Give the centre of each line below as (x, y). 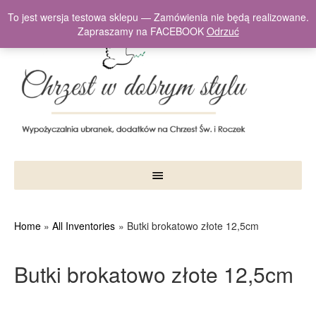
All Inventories (84, 225)
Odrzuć (223, 31)
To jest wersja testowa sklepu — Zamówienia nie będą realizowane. (158, 17)
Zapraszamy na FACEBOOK (142, 31)
